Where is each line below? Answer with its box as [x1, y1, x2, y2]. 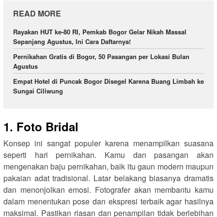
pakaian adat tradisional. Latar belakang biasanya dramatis [3, 172, 214, 184]
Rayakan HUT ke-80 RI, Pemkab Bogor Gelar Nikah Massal [13, 27, 186, 37]
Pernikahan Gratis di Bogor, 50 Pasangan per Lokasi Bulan [13, 52, 189, 62]
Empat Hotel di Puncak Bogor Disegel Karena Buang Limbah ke [13, 77, 204, 86]
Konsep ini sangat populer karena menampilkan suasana [3, 137, 214, 149]
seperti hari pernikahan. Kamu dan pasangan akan [3, 149, 214, 160]
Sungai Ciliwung [13, 86, 63, 96]
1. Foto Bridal [3, 118, 78, 135]
